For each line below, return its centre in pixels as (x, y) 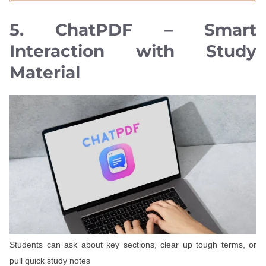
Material (45, 73)
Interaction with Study (133, 51)
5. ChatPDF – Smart (133, 30)
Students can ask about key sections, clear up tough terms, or (133, 244)
